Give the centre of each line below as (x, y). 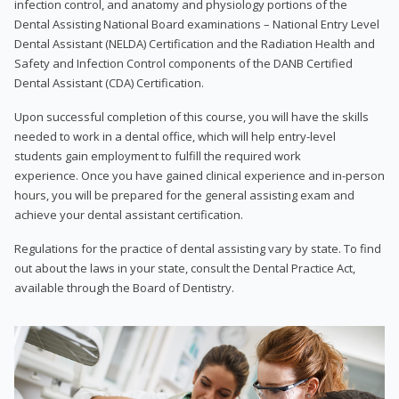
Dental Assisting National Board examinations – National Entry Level (197, 24)
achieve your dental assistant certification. (129, 214)
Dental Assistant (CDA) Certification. (109, 82)
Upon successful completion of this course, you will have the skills (191, 116)
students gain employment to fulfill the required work (158, 155)
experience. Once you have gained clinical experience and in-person (199, 175)
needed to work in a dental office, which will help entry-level (175, 136)
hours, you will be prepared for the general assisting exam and (184, 195)
